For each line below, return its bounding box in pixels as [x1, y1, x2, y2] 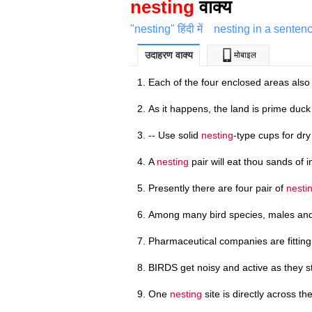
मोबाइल [234, 49, 256, 60]
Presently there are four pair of [148, 182, 286, 194]
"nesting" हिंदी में [130, 22, 203, 35]
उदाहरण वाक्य [144, 49, 193, 61]
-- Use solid [148, 129, 201, 141]
